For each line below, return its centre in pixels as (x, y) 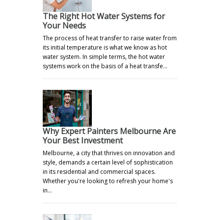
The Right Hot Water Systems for (104, 16)
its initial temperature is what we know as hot (105, 47)
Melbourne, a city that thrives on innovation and (109, 153)
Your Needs (64, 25)
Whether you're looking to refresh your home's (108, 181)
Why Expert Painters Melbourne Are (109, 131)
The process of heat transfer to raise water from (110, 38)
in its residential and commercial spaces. (99, 171)
